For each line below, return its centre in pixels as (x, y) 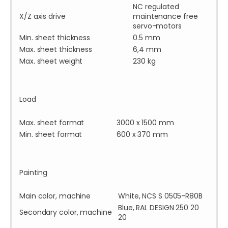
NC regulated (156, 7)
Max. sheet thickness (56, 50)
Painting (34, 173)
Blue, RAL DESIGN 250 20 (159, 208)
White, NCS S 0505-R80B (160, 196)
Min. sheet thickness (55, 38)
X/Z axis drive (42, 17)
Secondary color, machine (66, 212)
